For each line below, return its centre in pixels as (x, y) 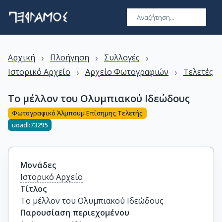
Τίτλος (33, 189)
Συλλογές (122, 57)
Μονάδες (38, 165)
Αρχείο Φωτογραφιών (127, 72)
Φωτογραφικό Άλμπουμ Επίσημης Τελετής (77, 113)
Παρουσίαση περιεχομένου (75, 213)
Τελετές (198, 72)
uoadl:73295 (30, 125)
